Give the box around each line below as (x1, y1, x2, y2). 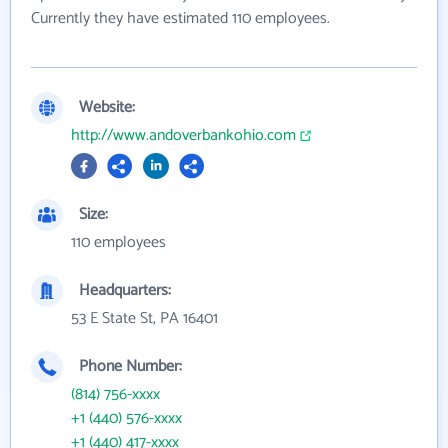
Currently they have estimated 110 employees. (31, 5, 330, 33)
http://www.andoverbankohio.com (71, 122, 296, 150)
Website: (79, 94, 135, 122)
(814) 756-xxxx (71, 381, 160, 409)
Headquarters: (79, 277, 171, 305)
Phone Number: (79, 353, 182, 381)
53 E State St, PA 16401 (71, 305, 218, 333)
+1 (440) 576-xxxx (71, 405, 182, 433)
